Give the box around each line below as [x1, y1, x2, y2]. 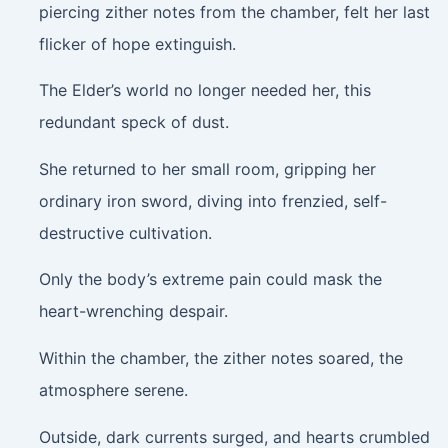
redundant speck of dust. [38, 112, 229, 133]
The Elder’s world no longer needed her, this [38, 80, 371, 101]
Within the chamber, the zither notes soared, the [38, 348, 403, 369]
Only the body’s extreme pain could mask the [38, 269, 382, 290]
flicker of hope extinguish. [38, 33, 236, 54]
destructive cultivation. [38, 222, 212, 243]
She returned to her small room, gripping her [38, 158, 376, 179]
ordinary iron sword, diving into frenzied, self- [38, 190, 387, 211]
